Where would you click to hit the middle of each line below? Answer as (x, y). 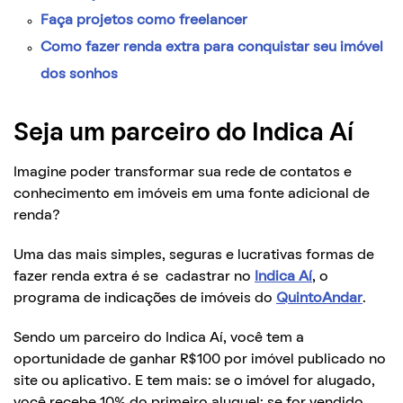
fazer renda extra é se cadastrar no (134, 277)
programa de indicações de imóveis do (145, 298)
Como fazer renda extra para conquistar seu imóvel (212, 47)
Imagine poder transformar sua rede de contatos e (183, 172)
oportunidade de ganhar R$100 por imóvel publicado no (200, 359)
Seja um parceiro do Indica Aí (184, 134)
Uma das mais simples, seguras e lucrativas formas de (194, 255)
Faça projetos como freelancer (144, 20)
